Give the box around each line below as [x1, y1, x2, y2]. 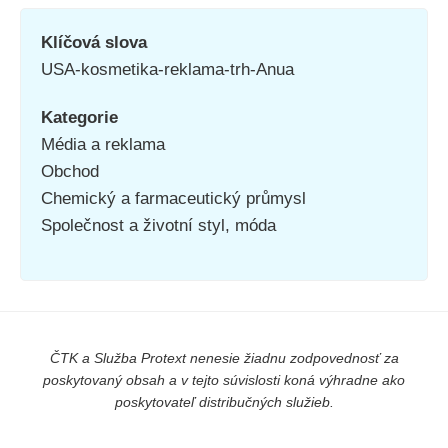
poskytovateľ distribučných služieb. [114, 394, 334, 411]
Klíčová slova [41, 32, 147, 52]
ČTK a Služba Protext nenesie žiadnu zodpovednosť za [49, 350, 399, 367]
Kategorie [41, 107, 118, 127]
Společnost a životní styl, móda [41, 215, 276, 235]
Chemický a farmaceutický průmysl [41, 188, 306, 208]
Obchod [41, 161, 99, 181]
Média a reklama [41, 134, 165, 154]
